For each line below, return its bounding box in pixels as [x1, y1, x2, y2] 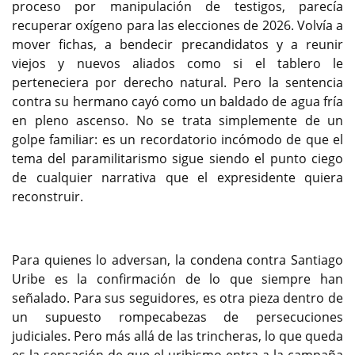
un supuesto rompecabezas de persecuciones [12, 307, 343, 326]
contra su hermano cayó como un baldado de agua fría [12, 92, 343, 110]
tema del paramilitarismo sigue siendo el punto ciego [12, 149, 343, 167]
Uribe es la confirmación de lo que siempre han [12, 269, 343, 288]
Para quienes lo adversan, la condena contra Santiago [12, 250, 343, 269]
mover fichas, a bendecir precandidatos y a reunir [12, 35, 343, 53]
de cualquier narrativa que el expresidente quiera [12, 168, 343, 186]
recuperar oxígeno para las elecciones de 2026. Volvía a [12, 16, 343, 34]
